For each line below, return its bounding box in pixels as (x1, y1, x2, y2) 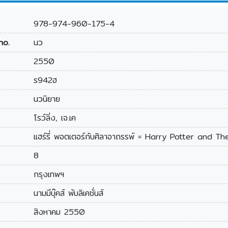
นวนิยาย (34, 93, 61, 106)
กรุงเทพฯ (34, 168, 65, 181)
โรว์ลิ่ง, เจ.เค (34, 111, 76, 125)
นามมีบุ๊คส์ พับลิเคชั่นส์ (34, 187, 104, 200)
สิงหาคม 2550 (34, 206, 85, 219)
